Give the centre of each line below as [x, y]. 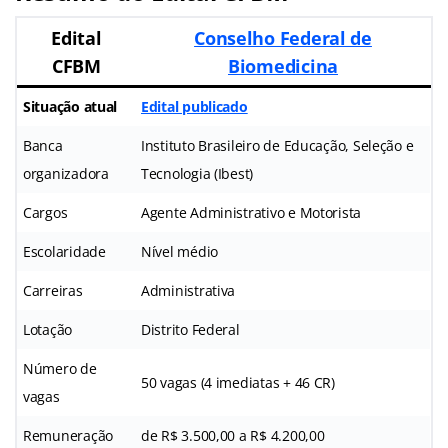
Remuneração [68, 435]
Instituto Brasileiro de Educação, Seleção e [277, 145]
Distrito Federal [190, 329]
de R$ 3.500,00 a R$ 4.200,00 [233, 435]
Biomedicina [283, 65]
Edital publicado [194, 106]
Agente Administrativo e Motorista [251, 212]
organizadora [66, 173]
